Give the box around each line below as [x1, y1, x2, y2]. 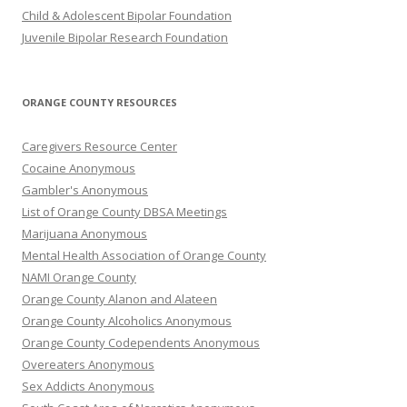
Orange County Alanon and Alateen [22, 291, 217, 308]
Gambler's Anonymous [22, 182, 148, 199]
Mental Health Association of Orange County [22, 247, 266, 264]
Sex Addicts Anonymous [22, 378, 154, 395]
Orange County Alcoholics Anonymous [22, 313, 232, 330]
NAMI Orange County [22, 269, 136, 286]
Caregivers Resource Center [22, 138, 177, 155]
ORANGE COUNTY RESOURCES [22, 95, 177, 110]
